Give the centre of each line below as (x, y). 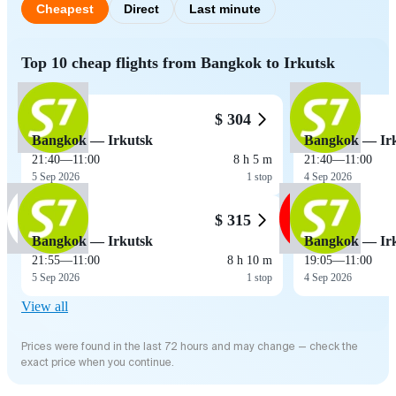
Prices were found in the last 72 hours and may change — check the (190, 346)
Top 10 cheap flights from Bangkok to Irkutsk (178, 62)
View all (45, 306)
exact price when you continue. (98, 362)
